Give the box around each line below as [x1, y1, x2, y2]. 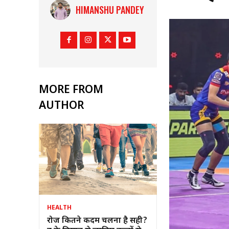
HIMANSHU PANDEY [76, 3, 145, 17]
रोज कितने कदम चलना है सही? [47, 215, 147, 226]
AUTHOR [39, 99, 84, 114]
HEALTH [47, 203, 72, 212]
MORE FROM [39, 83, 103, 98]
